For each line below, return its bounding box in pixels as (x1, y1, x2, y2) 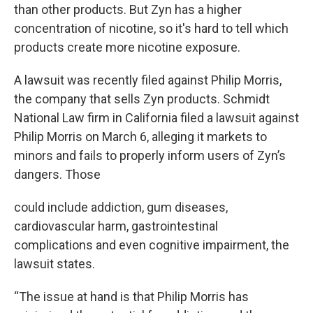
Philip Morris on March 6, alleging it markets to (14, 129, 267, 144)
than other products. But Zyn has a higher (14, 1, 242, 17)
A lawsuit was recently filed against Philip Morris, (14, 72, 282, 87)
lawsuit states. (14, 256, 95, 271)
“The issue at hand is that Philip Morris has (14, 289, 249, 304)
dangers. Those (14, 166, 101, 182)
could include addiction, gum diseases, (14, 199, 228, 214)
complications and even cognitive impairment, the (14, 237, 289, 252)
